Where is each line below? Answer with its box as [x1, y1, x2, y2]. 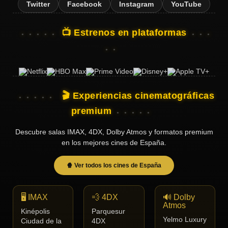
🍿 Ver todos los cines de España [67, 162, 161, 169]
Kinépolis [21, 208, 50, 216]
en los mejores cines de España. [62, 138, 166, 147]
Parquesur [92, 208, 126, 216]
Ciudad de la [21, 217, 62, 225]
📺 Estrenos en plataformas [62, 27, 187, 38]
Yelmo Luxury [162, 216, 207, 224]
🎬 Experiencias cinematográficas [59, 91, 214, 101]
